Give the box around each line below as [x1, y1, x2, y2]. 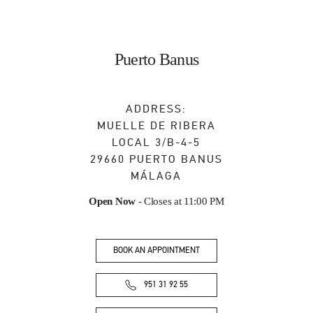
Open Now [89, 196, 136, 207]
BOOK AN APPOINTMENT [113, 245, 200, 256]
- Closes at [135, 196, 182, 207]
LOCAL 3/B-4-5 [112, 136, 201, 150]
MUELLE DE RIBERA [96, 119, 216, 133]
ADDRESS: [126, 102, 187, 116]
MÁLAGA [131, 169, 182, 183]
